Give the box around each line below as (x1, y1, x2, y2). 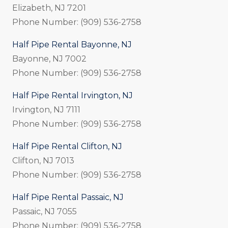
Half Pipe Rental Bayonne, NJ (12, 39, 132, 49)
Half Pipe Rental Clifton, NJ (12, 141, 122, 151)
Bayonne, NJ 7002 (12, 53, 87, 64)
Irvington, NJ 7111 (12, 104, 80, 115)
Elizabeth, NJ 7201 (12, 3, 86, 13)
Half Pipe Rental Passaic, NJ (12, 192, 124, 202)
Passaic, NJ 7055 (12, 206, 77, 216)
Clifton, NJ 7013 (12, 155, 74, 165)
